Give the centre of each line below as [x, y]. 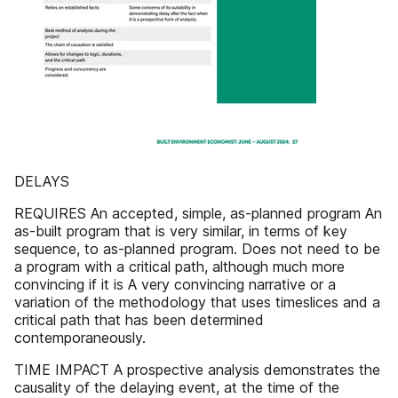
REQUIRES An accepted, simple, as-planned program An [198, 213]
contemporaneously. [80, 338]
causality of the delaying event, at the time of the [177, 387]
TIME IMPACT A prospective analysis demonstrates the [197, 370]
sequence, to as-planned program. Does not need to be [197, 249]
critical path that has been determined [139, 320]
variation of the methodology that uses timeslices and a [197, 302]
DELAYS [42, 181]
